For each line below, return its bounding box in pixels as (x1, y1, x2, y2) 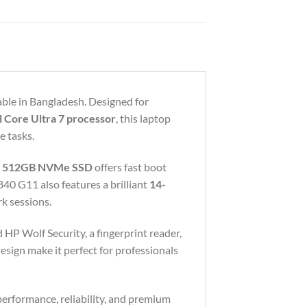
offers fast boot (93, 160, 167, 174)
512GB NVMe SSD (2, 160, 93, 174)
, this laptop (116, 112, 171, 125)
